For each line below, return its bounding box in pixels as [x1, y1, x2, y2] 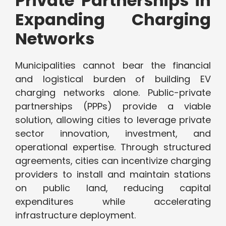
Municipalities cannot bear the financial [15, 59, 211, 72]
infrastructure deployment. [15, 209, 136, 222]
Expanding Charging [15, 8, 211, 31]
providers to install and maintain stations [15, 168, 211, 181]
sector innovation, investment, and [15, 127, 211, 140]
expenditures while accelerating [15, 195, 211, 208]
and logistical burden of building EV [15, 73, 211, 86]
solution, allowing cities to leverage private [15, 114, 211, 127]
